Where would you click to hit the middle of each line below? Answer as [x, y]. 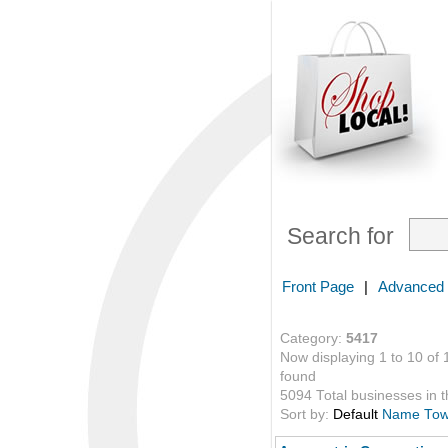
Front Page [318, 286]
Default [355, 414]
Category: [313, 338]
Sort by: [306, 414]
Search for [340, 236]
